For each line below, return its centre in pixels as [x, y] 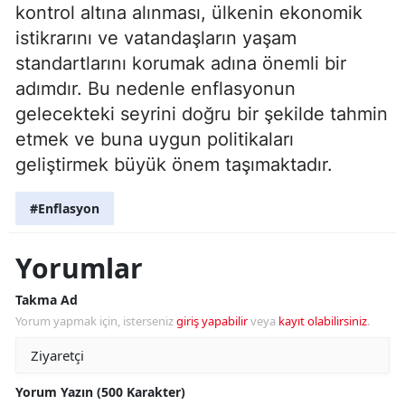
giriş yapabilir [212, 320]
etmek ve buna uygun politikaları [155, 139]
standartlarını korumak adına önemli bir [181, 63]
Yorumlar [79, 268]
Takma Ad [47, 299]
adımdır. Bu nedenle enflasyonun [155, 88]
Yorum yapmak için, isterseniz [96, 320]
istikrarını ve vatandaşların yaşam [156, 38]
